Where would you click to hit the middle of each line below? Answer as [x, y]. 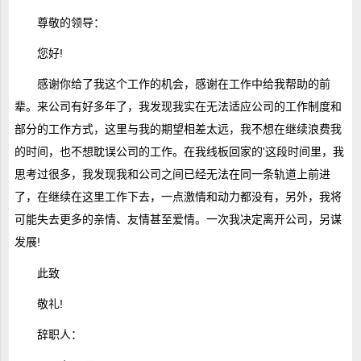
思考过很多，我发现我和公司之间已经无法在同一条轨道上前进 [172, 174]
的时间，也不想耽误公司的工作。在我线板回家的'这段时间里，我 [179, 152]
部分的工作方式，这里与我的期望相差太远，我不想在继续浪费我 [178, 129]
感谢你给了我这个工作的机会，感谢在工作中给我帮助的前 [183, 84]
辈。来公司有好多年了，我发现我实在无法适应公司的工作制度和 [178, 107]
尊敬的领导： [71, 22]
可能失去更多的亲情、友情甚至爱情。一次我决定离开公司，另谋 [178, 220]
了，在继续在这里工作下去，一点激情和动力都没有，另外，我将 [178, 197]
